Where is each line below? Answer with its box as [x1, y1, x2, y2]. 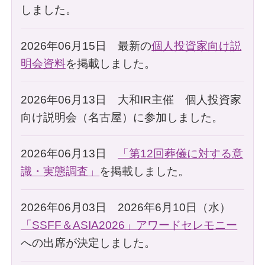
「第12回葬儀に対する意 [118, 147, 244, 160]
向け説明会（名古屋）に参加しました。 [21, 111, 224, 124]
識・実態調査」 [21, 164, 100, 177]
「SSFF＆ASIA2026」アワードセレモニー [21, 218, 238, 231]
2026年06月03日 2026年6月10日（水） [21, 201, 231, 214]
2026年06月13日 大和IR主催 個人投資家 [21, 93, 242, 106]
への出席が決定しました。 [21, 236, 156, 249]
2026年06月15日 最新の [21, 39, 152, 52]
